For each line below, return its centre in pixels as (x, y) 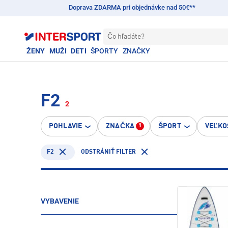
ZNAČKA (120, 126)
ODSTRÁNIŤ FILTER (108, 152)
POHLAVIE (66, 126)
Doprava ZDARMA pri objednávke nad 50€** (132, 7)
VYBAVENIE (60, 201)
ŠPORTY (104, 51)
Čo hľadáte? (126, 37)
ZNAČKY (136, 51)
